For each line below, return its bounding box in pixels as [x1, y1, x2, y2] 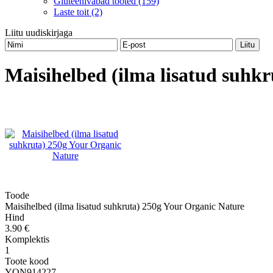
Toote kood [5, 255, 49, 266]
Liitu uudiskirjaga [5, 27, 73, 38]
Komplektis [5, 233, 49, 244]
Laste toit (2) [54, 7, 102, 17]
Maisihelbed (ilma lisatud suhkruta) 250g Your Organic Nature [5, 200, 244, 211]
